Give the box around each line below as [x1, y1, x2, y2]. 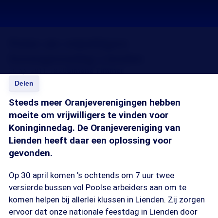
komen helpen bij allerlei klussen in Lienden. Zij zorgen [9, 195, 205, 204]
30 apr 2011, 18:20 [9, 66, 67, 75]
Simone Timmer [67, 66, 124, 75]
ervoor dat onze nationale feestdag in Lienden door [9, 207, 198, 217]
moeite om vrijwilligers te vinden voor [9, 109, 168, 121]
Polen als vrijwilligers [9, 37, 128, 50]
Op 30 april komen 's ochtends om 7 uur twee [9, 170, 174, 180]
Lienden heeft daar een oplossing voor [9, 135, 172, 146]
